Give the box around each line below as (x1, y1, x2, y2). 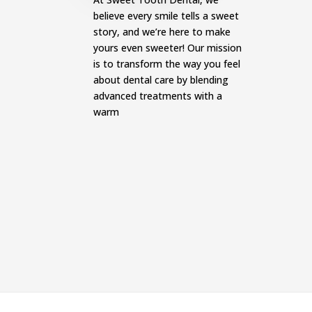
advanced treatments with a (93, 88, 223, 102)
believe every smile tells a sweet (93, 8, 240, 22)
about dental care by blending (93, 72, 229, 86)
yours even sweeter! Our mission (93, 40, 242, 54)
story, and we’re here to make (93, 24, 231, 38)
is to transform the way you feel (93, 56, 241, 70)
